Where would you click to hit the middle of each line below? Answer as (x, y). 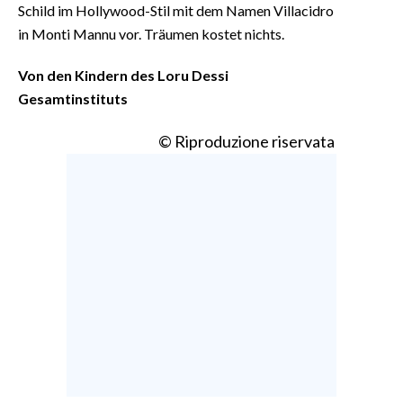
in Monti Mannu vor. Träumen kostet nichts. (151, 33)
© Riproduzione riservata (246, 141)
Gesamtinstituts (73, 98)
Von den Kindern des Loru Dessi (123, 75)
